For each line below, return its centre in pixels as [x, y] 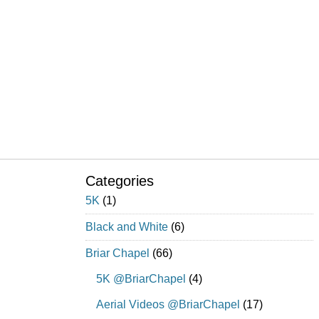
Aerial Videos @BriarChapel [168, 305]
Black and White [127, 227]
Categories [120, 181]
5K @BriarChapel [141, 279]
